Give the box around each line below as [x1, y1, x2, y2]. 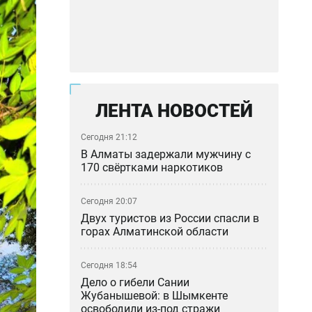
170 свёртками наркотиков [81, 161, 223, 174]
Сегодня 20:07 [81, 196, 137, 206]
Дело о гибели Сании [81, 276, 189, 289]
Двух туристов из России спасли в [81, 212, 259, 225]
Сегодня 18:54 [81, 260, 137, 270]
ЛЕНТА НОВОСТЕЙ [95, 100, 253, 121]
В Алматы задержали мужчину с [81, 148, 251, 161]
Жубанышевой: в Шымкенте [81, 289, 228, 302]
